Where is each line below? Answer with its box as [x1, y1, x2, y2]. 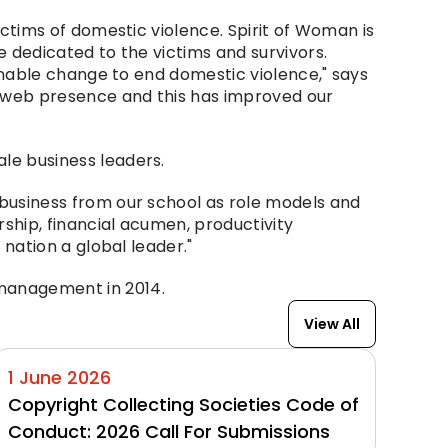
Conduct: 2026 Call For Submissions [8, 419, 330, 445]
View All [304, 314, 360, 335]
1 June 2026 [8, 365, 111, 391]
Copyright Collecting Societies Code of [8, 392, 359, 418]
